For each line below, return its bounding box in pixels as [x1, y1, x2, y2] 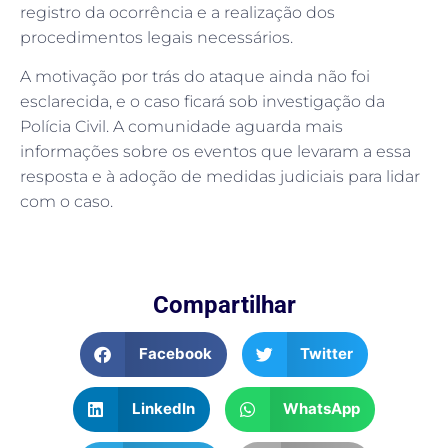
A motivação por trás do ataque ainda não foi [20, 67, 370, 87]
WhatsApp [283, 399, 360, 419]
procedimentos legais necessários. [20, 28, 293, 48]
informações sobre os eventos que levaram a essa [20, 142, 411, 162]
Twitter [300, 344, 353, 364]
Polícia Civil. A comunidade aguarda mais [20, 117, 343, 137]
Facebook [138, 344, 212, 364]
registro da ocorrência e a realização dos [20, 3, 335, 23]
